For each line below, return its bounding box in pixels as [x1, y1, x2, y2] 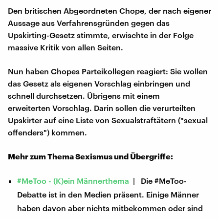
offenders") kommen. [8, 127, 87, 137]
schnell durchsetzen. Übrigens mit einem [8, 90, 160, 100]
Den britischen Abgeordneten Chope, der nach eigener [8, 5, 211, 15]
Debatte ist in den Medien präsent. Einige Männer [17, 189, 199, 199]
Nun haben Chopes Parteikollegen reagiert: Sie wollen [8, 66, 208, 76]
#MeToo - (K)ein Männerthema [17, 175, 130, 185]
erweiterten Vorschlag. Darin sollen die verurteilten [8, 103, 196, 112]
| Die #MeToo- [129, 175, 187, 185]
